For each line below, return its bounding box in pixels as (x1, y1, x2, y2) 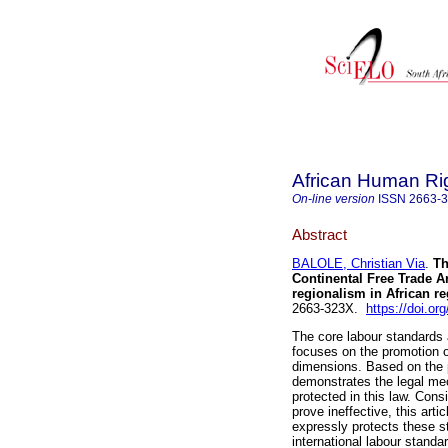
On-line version (292, 192, 375, 206)
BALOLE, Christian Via (292, 256, 425, 272)
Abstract (292, 225, 347, 243)
